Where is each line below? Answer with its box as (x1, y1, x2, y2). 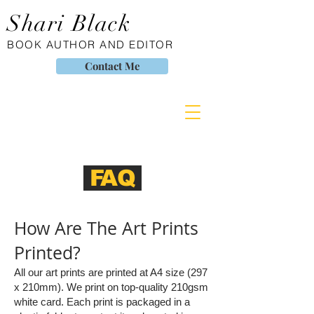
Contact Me (84, 59, 140, 73)
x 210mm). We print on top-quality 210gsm (14, 281, 208, 293)
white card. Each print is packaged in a (14, 296, 190, 308)
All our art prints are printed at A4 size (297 (14, 266, 207, 278)
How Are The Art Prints (14, 217, 198, 240)
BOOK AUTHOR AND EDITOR (7, 38, 173, 51)
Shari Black (7, 10, 132, 37)
